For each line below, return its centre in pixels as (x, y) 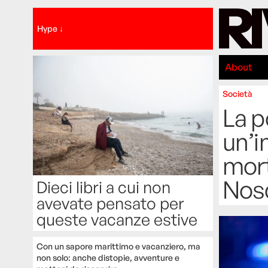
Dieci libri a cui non (103, 187)
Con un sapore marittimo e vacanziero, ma (118, 246)
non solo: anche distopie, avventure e (108, 258)
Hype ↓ (51, 28)
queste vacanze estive (117, 220)
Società (237, 94)
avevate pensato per (110, 203)
